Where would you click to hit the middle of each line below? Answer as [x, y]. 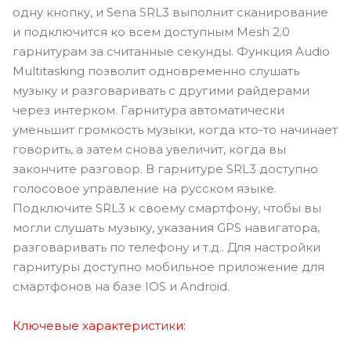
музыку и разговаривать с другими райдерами [161, 90]
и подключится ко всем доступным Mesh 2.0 [151, 31]
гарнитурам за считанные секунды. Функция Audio [171, 51]
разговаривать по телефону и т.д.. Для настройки [166, 247]
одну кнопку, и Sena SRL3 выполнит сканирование [170, 12]
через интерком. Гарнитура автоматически [148, 110]
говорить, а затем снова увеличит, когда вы [149, 149]
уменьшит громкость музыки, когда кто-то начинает [175, 129]
